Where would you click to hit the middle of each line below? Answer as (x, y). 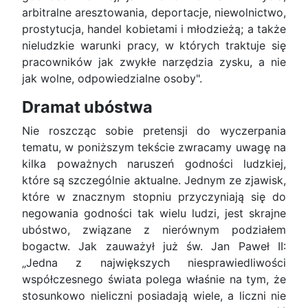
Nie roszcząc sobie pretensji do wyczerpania (154, 131)
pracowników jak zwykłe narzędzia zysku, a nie (154, 62)
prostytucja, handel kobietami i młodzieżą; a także (154, 29)
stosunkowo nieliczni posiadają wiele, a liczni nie (154, 296)
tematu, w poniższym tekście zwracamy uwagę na (154, 147)
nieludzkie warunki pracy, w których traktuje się (154, 46)
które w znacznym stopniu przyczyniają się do (154, 197)
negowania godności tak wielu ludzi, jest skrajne (154, 213)
